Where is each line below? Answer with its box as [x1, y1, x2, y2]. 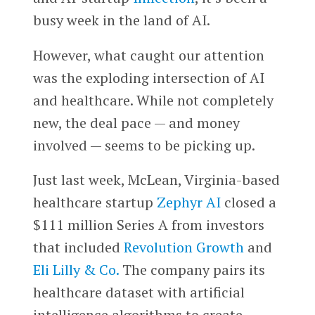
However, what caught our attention [32, 45, 264, 65]
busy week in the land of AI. [32, 10, 210, 30]
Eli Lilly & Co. [32, 260, 119, 280]
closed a [220, 193, 276, 212]
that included [32, 238, 124, 257]
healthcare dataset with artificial [32, 283, 245, 302]
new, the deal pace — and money [32, 112, 240, 132]
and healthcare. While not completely [32, 90, 274, 110]
